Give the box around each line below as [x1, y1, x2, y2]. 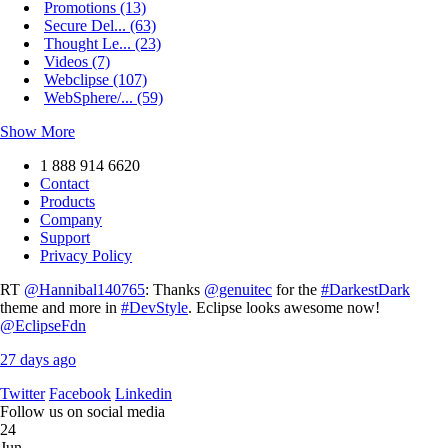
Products [40, 193, 95, 211]
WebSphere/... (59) [44, 89, 163, 107]
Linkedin [115, 385, 172, 403]
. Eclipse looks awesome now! [188, 299, 380, 317]
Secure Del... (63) [44, 17, 156, 35]
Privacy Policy [40, 247, 132, 265]
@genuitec [204, 281, 272, 299]
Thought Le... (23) [44, 35, 161, 53]
